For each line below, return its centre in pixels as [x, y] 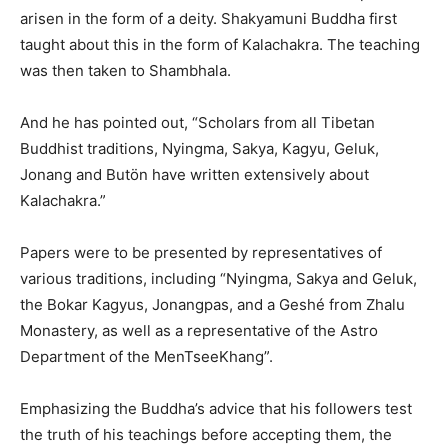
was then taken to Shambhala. [125, 70]
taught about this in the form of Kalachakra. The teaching [220, 44]
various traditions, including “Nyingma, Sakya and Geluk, [218, 278]
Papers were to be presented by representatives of [201, 252]
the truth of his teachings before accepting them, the [206, 434]
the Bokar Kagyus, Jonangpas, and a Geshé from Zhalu [212, 304]
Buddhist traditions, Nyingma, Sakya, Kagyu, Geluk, [199, 148]
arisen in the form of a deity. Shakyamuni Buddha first [208, 18]
